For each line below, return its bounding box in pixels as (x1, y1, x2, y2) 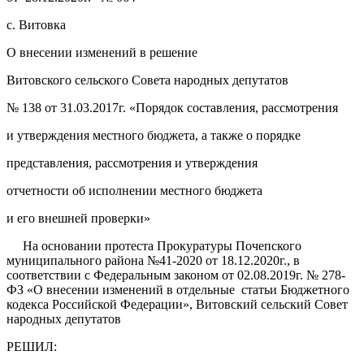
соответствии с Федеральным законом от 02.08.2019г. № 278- (6, 267, 345, 282)
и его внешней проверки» (6, 210, 150, 225)
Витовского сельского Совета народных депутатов (6, 72, 288, 87)
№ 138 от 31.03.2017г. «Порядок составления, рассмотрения (6, 100, 338, 115)
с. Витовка (6, 17, 66, 32)
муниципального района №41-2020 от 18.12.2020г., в (6, 253, 300, 267)
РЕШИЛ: (6, 339, 57, 353)
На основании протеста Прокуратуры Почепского (6, 238, 301, 253)
